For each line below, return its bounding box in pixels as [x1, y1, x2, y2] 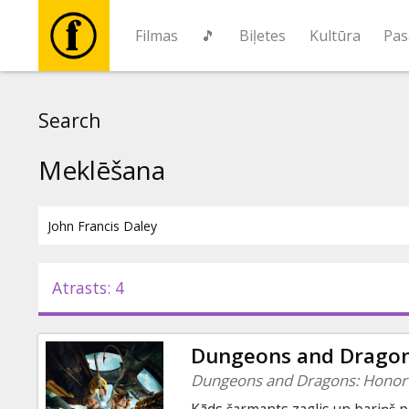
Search [38, 108, 100, 133]
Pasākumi [37, 300, 124, 325]
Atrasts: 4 [52, 277, 124, 299]
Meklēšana [38, 152, 165, 187]
